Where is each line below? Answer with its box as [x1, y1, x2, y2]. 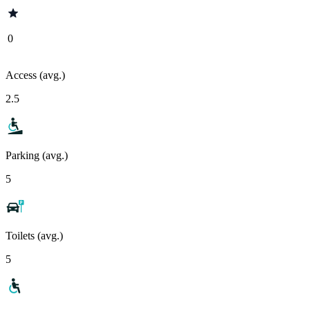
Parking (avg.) [6, 149, 68, 161]
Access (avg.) [6, 69, 65, 81]
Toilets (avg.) [6, 229, 63, 241]
